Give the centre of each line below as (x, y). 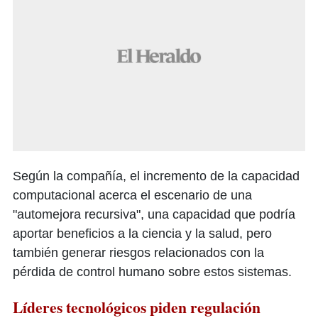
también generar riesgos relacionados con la (138, 253)
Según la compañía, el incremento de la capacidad (156, 176)
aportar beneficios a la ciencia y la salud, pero (142, 234)
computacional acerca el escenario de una (132, 196)
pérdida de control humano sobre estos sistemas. (152, 272)
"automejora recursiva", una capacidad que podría (154, 215)
